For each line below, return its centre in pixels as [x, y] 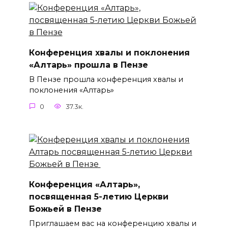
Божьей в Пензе [66, 209]
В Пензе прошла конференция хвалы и [106, 80]
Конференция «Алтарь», [84, 184]
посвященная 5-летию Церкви [98, 196]
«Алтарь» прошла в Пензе [88, 65]
